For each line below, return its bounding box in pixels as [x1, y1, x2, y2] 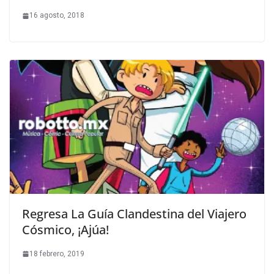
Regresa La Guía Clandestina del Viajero [22, 205, 246, 222]
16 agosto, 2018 [29, 11, 84, 20]
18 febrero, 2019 [29, 249, 84, 258]
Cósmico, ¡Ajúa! [22, 221, 109, 238]
